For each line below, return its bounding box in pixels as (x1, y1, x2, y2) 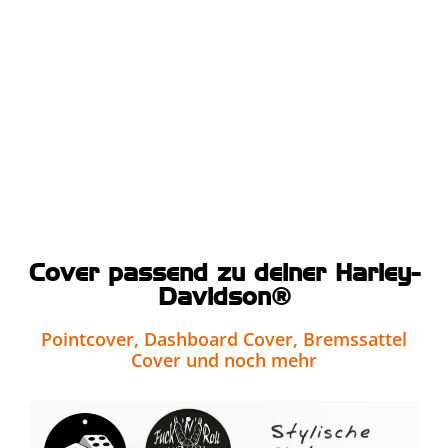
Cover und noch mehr (131, 347, 317, 372)
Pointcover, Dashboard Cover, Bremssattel (41, 326, 407, 351)
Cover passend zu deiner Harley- (28, 257, 420, 287)
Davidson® (157, 281, 291, 311)
